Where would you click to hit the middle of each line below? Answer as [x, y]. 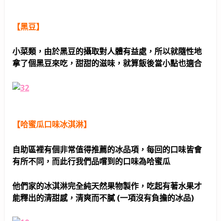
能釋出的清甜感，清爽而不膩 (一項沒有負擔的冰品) [103, 198]
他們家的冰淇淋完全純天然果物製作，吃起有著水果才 [107, 186]
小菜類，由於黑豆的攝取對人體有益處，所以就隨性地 [107, 51]
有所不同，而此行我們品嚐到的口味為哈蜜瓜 [91, 161]
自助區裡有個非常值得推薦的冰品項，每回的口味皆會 [107, 149]
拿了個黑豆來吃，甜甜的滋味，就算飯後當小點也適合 [107, 63]
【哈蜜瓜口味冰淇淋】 [52, 125]
